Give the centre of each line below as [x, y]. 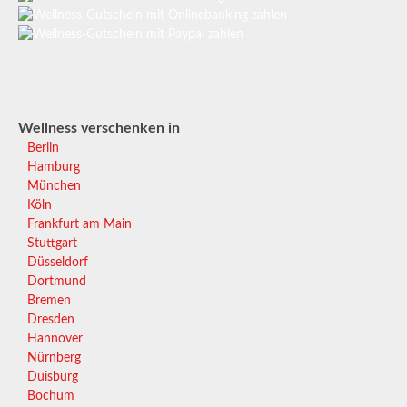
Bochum [51, 397]
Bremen [49, 301]
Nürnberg [54, 358]
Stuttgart [52, 244]
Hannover [55, 339]
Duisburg [53, 377]
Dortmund [57, 282]
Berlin [43, 149]
